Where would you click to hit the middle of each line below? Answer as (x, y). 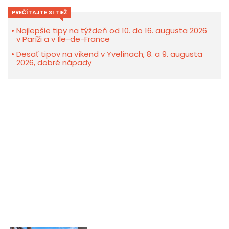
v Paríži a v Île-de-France (63, 39)
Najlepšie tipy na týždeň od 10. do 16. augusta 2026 (112, 31)
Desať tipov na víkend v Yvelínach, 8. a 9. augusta (109, 54)
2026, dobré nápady (54, 63)
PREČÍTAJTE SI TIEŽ (39, 13)
